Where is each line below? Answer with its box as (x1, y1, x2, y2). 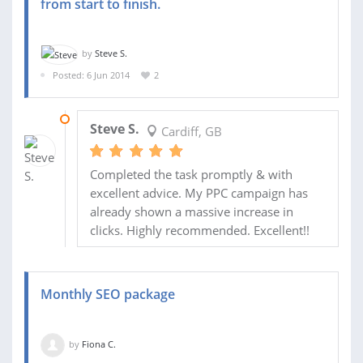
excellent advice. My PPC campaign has (89, 185, 308, 202)
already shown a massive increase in (89, 203, 293, 220)
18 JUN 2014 (76, 113, 128, 126)
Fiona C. (82, 338, 116, 351)
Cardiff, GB (157, 123, 222, 140)
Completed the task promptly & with (89, 166, 293, 183)
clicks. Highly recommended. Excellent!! (89, 222, 310, 239)
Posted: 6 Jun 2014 (53, 68, 130, 81)
